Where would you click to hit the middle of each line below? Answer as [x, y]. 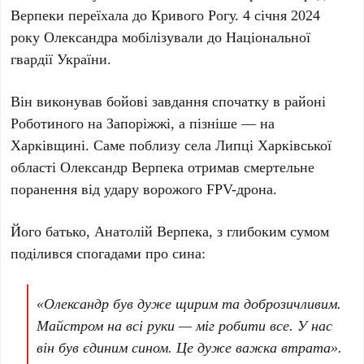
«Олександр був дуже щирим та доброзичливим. [189, 303]
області [34, 167]
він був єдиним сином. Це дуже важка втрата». [190, 347]
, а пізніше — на [223, 123]
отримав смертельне [249, 167]
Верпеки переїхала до [81, 15]
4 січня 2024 [282, 15]
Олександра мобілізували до [133, 37]
